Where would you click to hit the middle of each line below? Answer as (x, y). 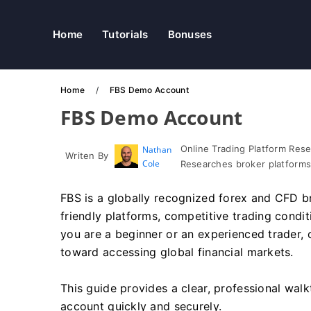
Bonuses (190, 34)
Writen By (87, 155)
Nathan (157, 150)
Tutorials (125, 34)
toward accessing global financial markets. (177, 252)
